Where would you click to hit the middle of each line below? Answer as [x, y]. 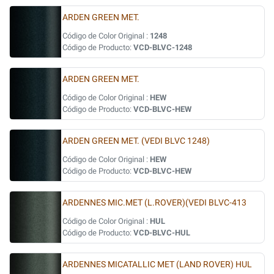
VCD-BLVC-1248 [163, 47]
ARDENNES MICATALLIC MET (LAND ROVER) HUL [157, 265]
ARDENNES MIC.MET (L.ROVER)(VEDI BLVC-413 [154, 203]
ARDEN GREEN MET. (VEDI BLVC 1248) [136, 141]
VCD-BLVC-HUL [162, 233]
